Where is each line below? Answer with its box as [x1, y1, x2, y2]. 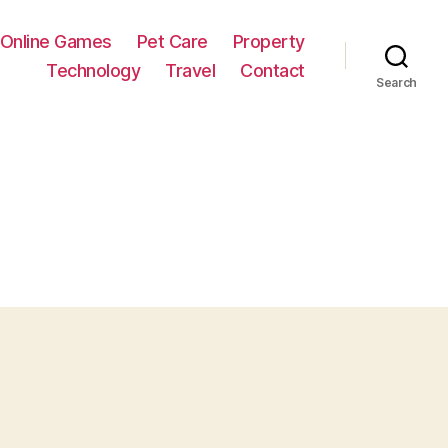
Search [375, 74, 418, 90]
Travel [165, 59, 216, 81]
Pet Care [136, 30, 208, 52]
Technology [46, 59, 141, 81]
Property [232, 30, 305, 52]
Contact [240, 59, 305, 81]
